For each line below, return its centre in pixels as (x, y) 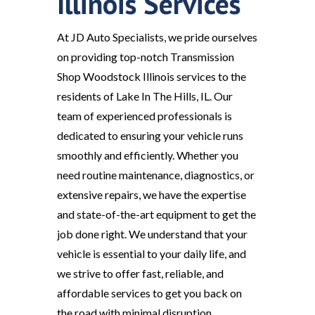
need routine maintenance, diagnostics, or (155, 174)
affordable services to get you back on (149, 292)
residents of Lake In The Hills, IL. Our (144, 96)
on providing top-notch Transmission (145, 56)
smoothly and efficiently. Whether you (147, 155)
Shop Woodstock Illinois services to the (151, 76)
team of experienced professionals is (144, 115)
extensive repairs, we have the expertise (151, 194)
